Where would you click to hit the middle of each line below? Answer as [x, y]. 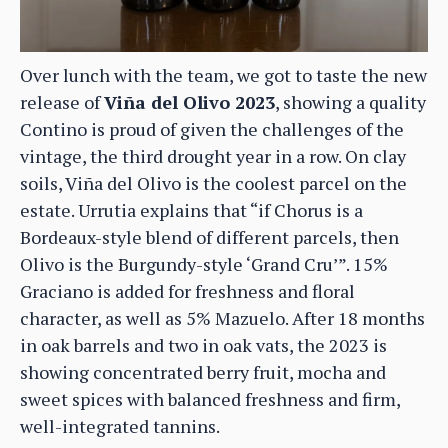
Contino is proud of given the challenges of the [212, 128]
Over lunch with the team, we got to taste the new [223, 74]
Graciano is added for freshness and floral [187, 290]
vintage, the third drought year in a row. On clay [213, 155]
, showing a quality [350, 101]
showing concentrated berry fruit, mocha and [203, 371]
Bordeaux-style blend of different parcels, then [209, 236]
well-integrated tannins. [120, 425]
